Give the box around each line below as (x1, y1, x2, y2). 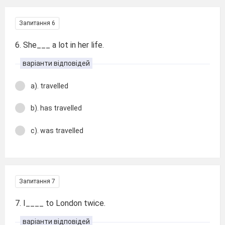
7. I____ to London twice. (15, 198, 105, 208)
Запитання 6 (19, 19, 55, 27)
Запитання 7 (19, 178, 55, 185)
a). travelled (31, 81, 68, 90)
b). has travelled (31, 104, 82, 112)
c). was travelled (31, 126, 83, 135)
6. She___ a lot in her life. (15, 40, 104, 50)
